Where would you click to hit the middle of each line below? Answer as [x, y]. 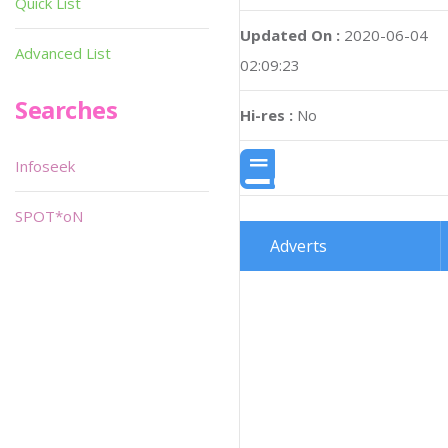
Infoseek [45, 166]
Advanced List [63, 53]
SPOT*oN [49, 216]
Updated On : [290, 35]
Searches [66, 109]
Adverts [298, 246]
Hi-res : [266, 115]
